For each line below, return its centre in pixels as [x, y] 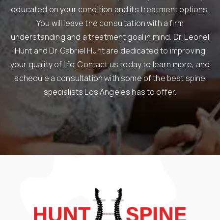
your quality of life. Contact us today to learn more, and [110, 64]
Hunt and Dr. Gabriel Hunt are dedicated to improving [110, 50]
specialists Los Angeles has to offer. [110, 92]
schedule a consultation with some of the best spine [110, 78]
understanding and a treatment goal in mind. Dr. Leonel [110, 37]
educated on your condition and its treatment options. [110, 9]
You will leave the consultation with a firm [110, 23]
